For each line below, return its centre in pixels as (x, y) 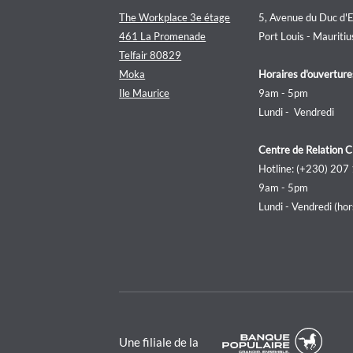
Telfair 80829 (150, 55)
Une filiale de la (159, 342)
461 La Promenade (163, 36)
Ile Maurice (145, 93)
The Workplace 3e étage (175, 17)
